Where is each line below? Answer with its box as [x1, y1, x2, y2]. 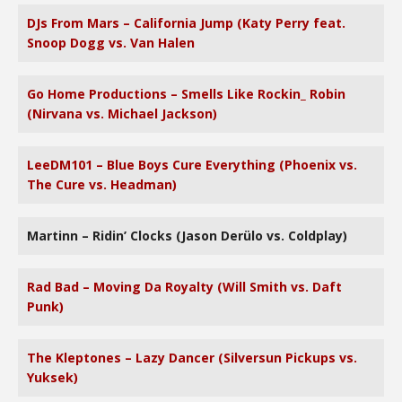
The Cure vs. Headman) [27, 176, 177, 193]
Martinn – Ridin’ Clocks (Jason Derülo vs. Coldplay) [27, 227, 347, 244]
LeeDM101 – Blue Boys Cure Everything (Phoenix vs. [27, 156, 357, 173]
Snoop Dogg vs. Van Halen [27, 34, 195, 51]
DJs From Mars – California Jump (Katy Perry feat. [27, 14, 345, 31]
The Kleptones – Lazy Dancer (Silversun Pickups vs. [27, 349, 357, 366]
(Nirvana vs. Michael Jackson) [27, 105, 217, 122]
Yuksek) [27, 369, 78, 386]
